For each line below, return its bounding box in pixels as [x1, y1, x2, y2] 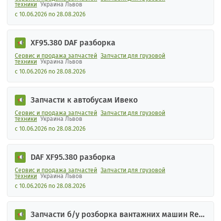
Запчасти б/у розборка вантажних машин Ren [31, 210, 203, 219]
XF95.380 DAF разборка [31, 38, 115, 47]
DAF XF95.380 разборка [31, 152, 115, 162]
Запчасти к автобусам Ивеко [31, 95, 138, 105]
